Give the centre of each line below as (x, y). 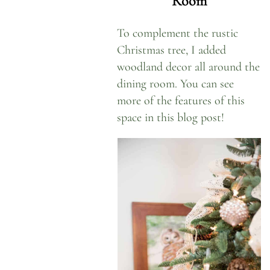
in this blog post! (185, 118)
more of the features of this (181, 101)
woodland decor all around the (189, 67)
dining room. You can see (176, 84)
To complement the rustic (178, 33)
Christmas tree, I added (172, 50)
